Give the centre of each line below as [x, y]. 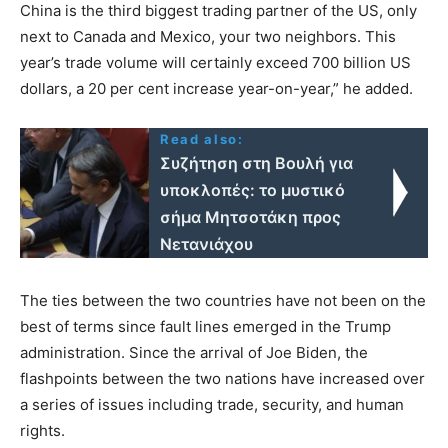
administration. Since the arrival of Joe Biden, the [194, 352]
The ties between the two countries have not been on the [223, 300]
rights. [42, 430]
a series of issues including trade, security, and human [212, 404]
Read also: [202, 138]
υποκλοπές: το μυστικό [253, 189]
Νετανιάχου [207, 243]
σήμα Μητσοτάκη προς [251, 216]
